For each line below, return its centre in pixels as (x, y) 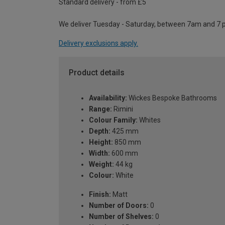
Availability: (108, 98)
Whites (149, 120)
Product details (97, 73)
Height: (101, 142)
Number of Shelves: (121, 216)
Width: (99, 153)
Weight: (101, 164)
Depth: (100, 131)
